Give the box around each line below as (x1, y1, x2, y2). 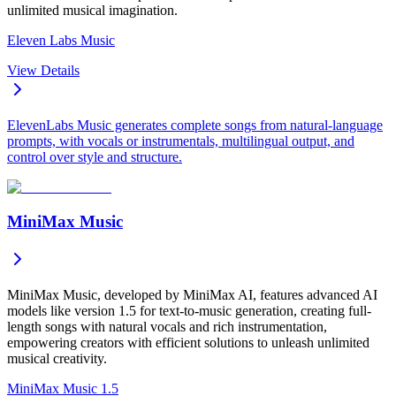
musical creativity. (7, 350, 107, 366)
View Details (7, 63, 80, 79)
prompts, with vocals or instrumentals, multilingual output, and (7, 133, 354, 149)
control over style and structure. (7, 149, 182, 165)
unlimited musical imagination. (7, 3, 178, 19)
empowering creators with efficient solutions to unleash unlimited (7, 334, 369, 350)
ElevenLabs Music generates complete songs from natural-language (7, 118, 383, 133)
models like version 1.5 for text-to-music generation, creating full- (7, 302, 371, 318)
